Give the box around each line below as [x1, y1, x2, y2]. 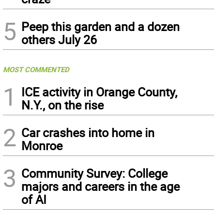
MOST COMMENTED [3, 64, 69, 74]
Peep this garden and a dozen [21, 18, 180, 34]
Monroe [21, 137, 62, 154]
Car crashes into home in [21, 124, 155, 140]
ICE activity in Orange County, [21, 83, 177, 100]
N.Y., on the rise [21, 96, 104, 113]
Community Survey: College [21, 165, 168, 181]
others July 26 [21, 31, 97, 47]
